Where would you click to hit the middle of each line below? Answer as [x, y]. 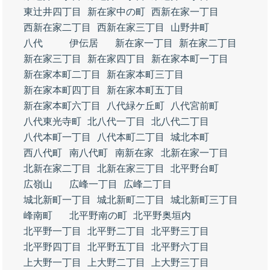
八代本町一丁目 [57, 137]
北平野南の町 [98, 215]
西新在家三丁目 [131, 27]
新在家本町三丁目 [145, 74]
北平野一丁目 [52, 231]
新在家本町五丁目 [145, 90]
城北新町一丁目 [57, 200]
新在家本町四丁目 [62, 90]
